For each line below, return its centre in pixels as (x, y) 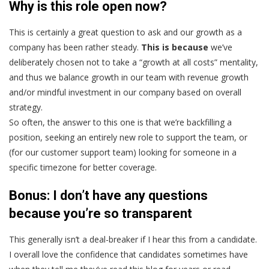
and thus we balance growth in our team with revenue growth (129, 77)
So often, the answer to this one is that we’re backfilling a (120, 122)
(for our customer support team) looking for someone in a (123, 153)
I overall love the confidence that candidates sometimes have (128, 255)
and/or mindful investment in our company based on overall (125, 92)
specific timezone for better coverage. (83, 168)
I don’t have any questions (130, 196)
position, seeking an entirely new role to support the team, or (128, 138)
